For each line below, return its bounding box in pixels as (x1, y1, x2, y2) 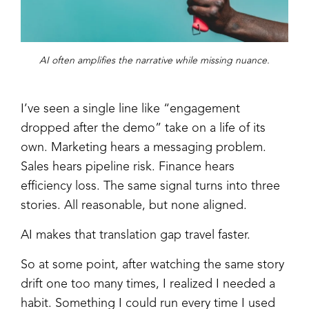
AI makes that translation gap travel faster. (21, 228, 250, 241)
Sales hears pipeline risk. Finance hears (21, 160, 235, 173)
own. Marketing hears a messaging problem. (21, 141, 266, 154)
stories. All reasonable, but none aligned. (21, 199, 247, 212)
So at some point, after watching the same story (21, 258, 284, 271)
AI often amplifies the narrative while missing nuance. (39, 55, 270, 66)
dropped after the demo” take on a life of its (21, 121, 266, 134)
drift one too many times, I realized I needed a (21, 277, 275, 290)
